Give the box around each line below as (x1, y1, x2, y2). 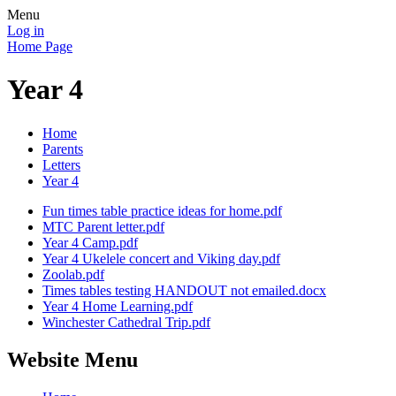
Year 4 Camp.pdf (42, 234, 138, 250)
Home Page (7, 39, 72, 54)
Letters (42, 156, 80, 172)
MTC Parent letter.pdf (42, 218, 164, 234)
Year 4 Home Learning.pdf (42, 298, 193, 314)
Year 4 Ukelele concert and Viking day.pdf (42, 250, 280, 266)
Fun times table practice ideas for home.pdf (42, 202, 282, 218)
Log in (7, 23, 44, 38)
